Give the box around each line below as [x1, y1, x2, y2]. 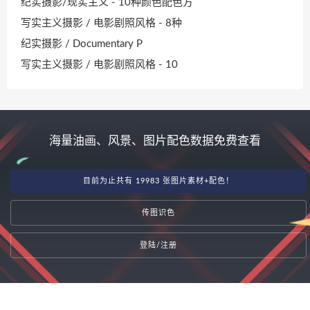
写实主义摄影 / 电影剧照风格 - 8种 [21, 17, 182, 28]
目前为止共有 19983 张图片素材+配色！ [83, 177, 234, 185]
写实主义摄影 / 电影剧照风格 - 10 [21, 59, 178, 70]
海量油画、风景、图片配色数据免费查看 [49, 135, 261, 147]
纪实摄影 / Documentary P [21, 38, 143, 49]
